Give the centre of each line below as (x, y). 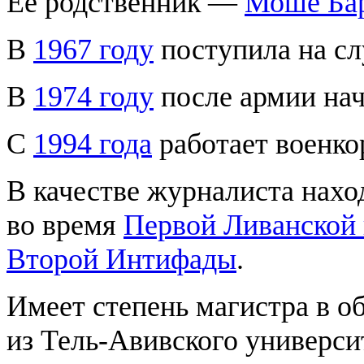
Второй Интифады (121, 259)
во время (65, 225)
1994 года (93, 143)
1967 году (93, 49)
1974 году (93, 96)
